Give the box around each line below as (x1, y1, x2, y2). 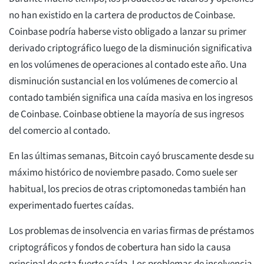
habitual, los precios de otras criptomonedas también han (9, 182, 246, 197)
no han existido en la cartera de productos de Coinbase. (9, 8, 235, 23)
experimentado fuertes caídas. (9, 199, 134, 213)
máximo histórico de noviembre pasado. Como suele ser (9, 166, 237, 180)
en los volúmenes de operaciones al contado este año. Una (9, 58, 247, 72)
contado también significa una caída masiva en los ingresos (9, 91, 253, 105)
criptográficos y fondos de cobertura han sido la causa (9, 240, 231, 255)
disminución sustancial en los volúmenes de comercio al (9, 74, 237, 89)
